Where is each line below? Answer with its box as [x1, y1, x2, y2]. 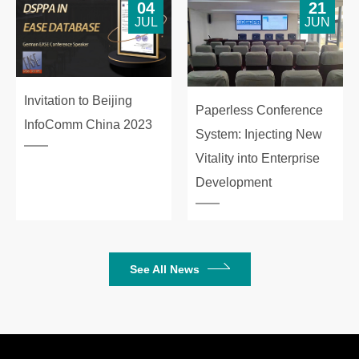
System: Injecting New [196, 127, 322, 141]
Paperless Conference [196, 103, 323, 117]
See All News [129, 262, 200, 276]
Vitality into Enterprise [196, 151, 320, 165]
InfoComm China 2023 [24, 117, 152, 131]
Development [196, 175, 272, 189]
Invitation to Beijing [24, 93, 132, 107]
